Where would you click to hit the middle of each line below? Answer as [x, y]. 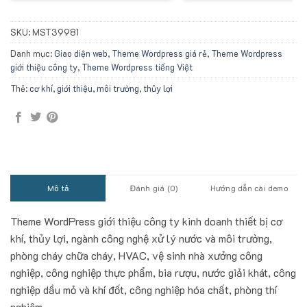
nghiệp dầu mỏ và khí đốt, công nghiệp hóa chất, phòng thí [144, 289]
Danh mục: [32, 53]
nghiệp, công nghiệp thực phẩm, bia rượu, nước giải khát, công [153, 272]
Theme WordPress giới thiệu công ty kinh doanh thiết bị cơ [146, 221]
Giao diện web [81, 53]
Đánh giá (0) [153, 187]
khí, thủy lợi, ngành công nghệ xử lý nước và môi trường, [141, 238]
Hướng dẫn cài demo [249, 187]
